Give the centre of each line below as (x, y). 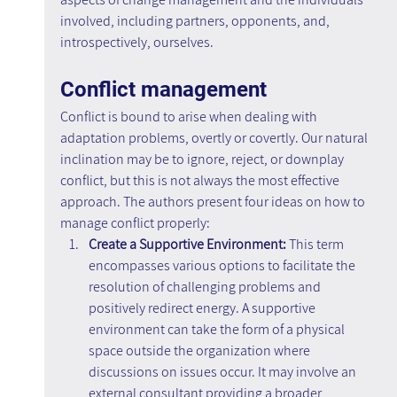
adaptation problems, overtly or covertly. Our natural (215, 138)
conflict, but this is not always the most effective (201, 181)
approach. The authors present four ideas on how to (214, 202)
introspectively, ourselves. (136, 43)
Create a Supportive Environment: (188, 245)
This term (317, 245)
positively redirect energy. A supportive (203, 308)
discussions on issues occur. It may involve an (223, 372)
